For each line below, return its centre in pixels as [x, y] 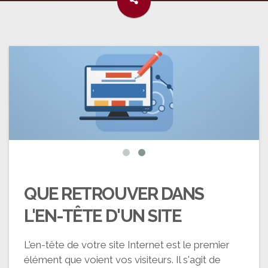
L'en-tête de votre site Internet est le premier [127, 244]
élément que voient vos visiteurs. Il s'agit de [122, 259]
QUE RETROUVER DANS [114, 194]
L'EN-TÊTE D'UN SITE [103, 216]
